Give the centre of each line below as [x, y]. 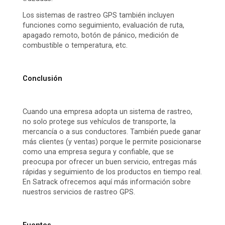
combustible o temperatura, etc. [75, 46]
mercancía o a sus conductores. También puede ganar [112, 132]
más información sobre [151, 182]
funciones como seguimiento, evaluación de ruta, [103, 26]
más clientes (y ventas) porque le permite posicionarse [112, 142]
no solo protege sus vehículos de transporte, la [99, 122]
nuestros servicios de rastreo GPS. [79, 192]
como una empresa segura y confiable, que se [98, 152]
